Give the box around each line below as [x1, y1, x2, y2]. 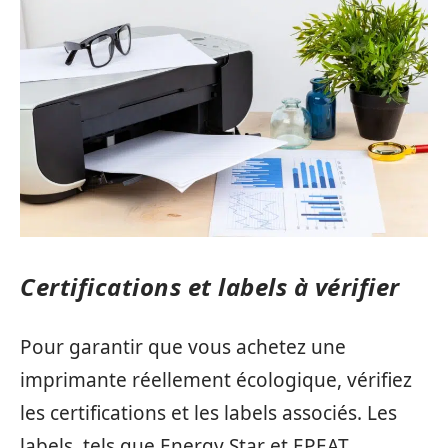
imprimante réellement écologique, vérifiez [20, 367, 412, 394]
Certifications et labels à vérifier [20, 269, 400, 303]
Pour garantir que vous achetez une [20, 334, 346, 361]
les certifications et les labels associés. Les [20, 400, 397, 427]
